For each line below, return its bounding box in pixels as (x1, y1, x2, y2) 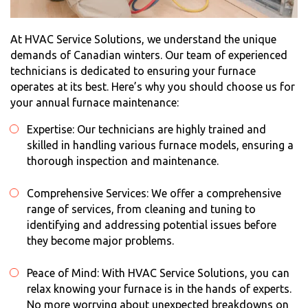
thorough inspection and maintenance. (27, 154, 219, 167)
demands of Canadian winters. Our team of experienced (10, 48, 287, 61)
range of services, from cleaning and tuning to (27, 202, 256, 215)
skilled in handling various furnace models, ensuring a (27, 138, 294, 151)
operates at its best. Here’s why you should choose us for (10, 80, 295, 93)
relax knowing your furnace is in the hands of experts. (27, 282, 291, 295)
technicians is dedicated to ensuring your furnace (10, 64, 256, 77)
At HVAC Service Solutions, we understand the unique (10, 32, 276, 45)
